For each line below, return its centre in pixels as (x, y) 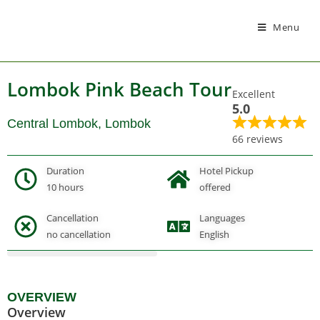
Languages (222, 218)
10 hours (65, 187)
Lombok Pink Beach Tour (119, 89)
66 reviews (258, 139)
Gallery (162, 232)
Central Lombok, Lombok (79, 124)
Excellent (254, 94)
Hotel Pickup (226, 171)
